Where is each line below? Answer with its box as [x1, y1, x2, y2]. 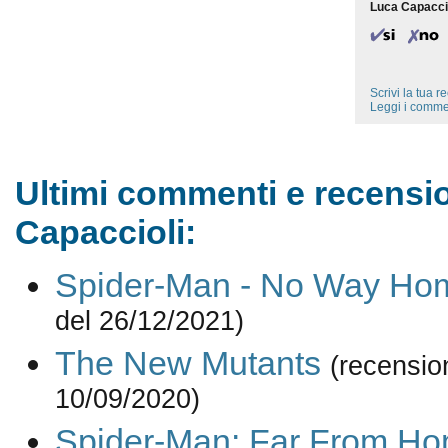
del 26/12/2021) [54, 305, 244, 344]
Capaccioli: [14, 213, 196, 251]
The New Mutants [54, 344, 321, 383]
